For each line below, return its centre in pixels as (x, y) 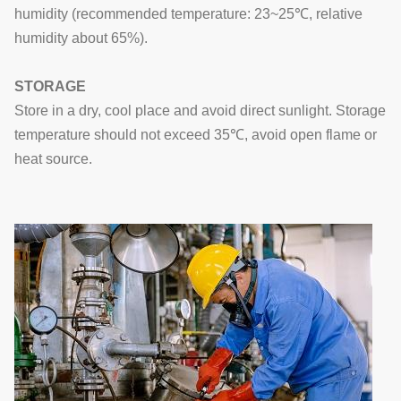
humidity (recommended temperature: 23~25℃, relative (188, 14)
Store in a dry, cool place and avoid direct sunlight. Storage (200, 111)
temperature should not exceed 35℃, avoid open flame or (196, 135)
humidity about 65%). (81, 38)
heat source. (53, 159)
